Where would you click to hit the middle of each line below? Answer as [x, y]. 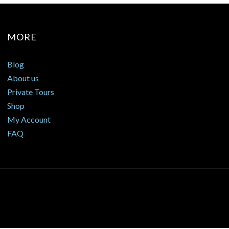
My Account [29, 119]
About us [23, 78]
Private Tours [30, 91]
